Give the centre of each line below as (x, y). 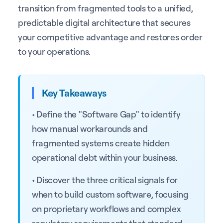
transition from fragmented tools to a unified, (106, 8)
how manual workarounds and (90, 128)
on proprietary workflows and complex (107, 208)
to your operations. (54, 51)
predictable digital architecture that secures (104, 22)
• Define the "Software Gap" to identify (106, 114)
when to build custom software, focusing (110, 194)
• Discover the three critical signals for (105, 179)
